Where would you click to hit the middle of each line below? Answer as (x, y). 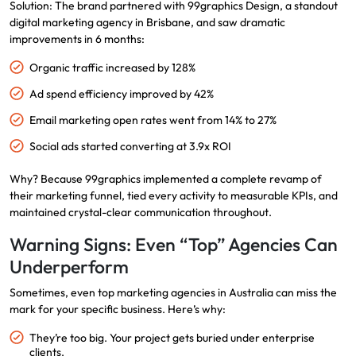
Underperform (69, 267)
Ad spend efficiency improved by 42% (122, 94)
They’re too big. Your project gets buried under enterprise (172, 338)
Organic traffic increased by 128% (112, 68)
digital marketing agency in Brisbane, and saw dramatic (147, 23)
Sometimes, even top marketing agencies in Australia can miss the (173, 293)
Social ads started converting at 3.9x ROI (130, 147)
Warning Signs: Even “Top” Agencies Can (174, 245)
